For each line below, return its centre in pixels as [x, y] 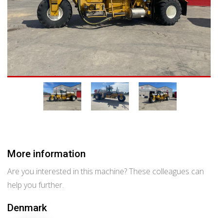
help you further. [36, 185]
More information [46, 154]
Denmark [27, 208]
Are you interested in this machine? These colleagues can [106, 171]
